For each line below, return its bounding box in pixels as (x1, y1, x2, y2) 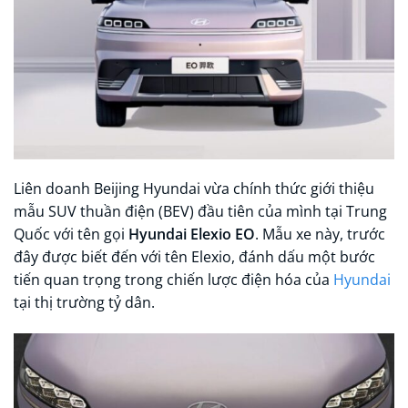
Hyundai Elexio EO (128, 224, 255, 245)
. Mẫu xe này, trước (255, 224, 385, 245)
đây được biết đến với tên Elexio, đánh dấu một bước (14, 247, 375, 268)
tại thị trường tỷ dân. (14, 292, 155, 313)
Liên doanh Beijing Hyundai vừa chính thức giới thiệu (14, 178, 374, 199)
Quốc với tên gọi (14, 224, 128, 245)
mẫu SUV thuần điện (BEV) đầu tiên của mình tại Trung (14, 201, 387, 222)
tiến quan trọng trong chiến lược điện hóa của (14, 270, 333, 291)
